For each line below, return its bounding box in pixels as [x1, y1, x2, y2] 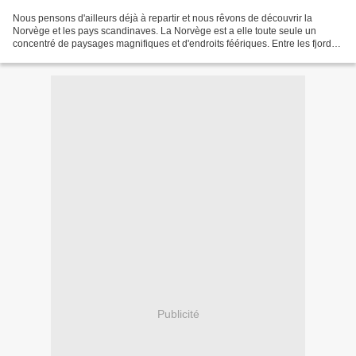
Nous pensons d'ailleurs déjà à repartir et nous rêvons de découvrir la [13, 13, 312, 25]
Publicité [157, 307, 199, 320]
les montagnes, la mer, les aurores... [13, 51, 168, 63]
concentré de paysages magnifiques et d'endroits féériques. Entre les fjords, [13, 38, 339, 50]
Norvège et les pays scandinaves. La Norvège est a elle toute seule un [13, 25, 316, 37]
